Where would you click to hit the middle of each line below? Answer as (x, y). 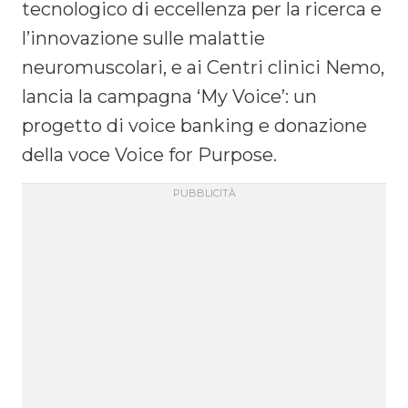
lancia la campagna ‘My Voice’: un (169, 97)
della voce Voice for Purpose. (149, 155)
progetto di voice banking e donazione (194, 126)
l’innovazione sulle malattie (143, 39)
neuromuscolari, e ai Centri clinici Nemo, (203, 68)
